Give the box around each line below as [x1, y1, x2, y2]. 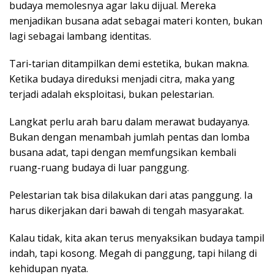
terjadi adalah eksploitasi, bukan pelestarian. [9, 87, 214, 102]
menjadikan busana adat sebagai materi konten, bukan [9, 14, 262, 28]
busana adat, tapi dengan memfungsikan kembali [9, 146, 236, 160]
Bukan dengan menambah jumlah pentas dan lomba [9, 130, 250, 144]
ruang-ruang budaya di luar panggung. [9, 161, 189, 175]
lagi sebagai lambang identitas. [9, 29, 151, 43]
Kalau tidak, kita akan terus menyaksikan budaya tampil [9, 231, 264, 245]
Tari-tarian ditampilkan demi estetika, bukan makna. [9, 57, 249, 71]
